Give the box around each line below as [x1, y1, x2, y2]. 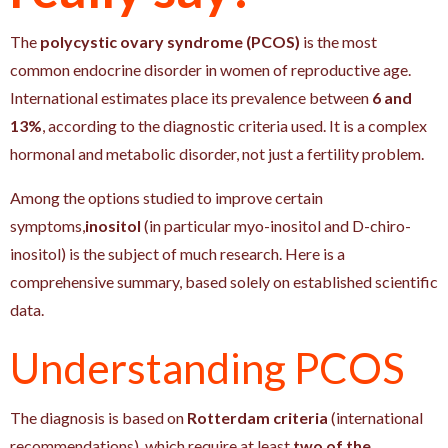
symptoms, [10, 215, 85, 235]
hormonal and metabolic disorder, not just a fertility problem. [10, 143, 424, 163]
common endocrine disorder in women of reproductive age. [10, 59, 411, 79]
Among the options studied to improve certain [10, 187, 323, 207]
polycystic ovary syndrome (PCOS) [40, 31, 300, 51]
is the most [300, 31, 377, 51]
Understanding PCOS [10, 342, 405, 393]
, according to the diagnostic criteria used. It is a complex [42, 115, 427, 135]
